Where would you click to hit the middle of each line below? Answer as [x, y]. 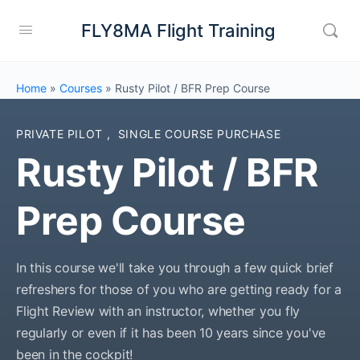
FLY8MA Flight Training [178, 30]
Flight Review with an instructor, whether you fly [158, 311]
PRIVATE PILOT [61, 134]
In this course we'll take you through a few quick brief [175, 268]
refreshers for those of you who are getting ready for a [179, 289]
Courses [81, 88]
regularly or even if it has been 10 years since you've [171, 333]
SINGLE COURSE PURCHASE [199, 134]
